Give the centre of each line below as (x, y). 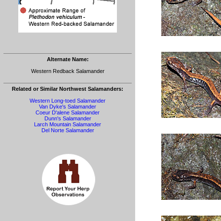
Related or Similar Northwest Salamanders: (68, 89)
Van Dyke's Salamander (68, 107)
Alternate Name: (68, 59)
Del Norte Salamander (68, 130)
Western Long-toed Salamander (68, 101)
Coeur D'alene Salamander (68, 112)
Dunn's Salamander (68, 118)
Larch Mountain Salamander (68, 124)
